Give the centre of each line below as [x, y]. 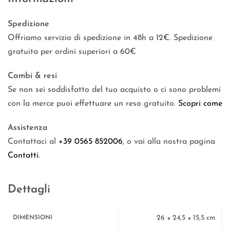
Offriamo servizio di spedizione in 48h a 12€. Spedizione [110, 38]
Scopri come [200, 104]
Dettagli [29, 190]
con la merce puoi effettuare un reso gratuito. [93, 104]
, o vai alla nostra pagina [169, 142]
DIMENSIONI [33, 218]
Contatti [23, 156]
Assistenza [28, 128]
